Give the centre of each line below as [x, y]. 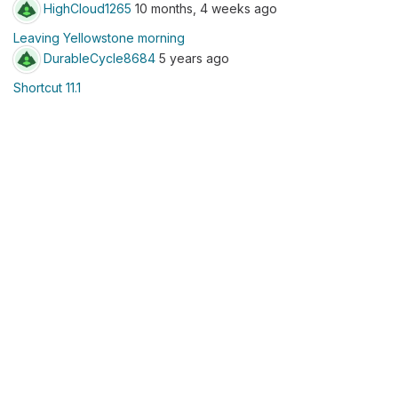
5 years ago [192, 58]
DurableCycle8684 [99, 58]
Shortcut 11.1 [47, 88]
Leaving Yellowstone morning [99, 38]
